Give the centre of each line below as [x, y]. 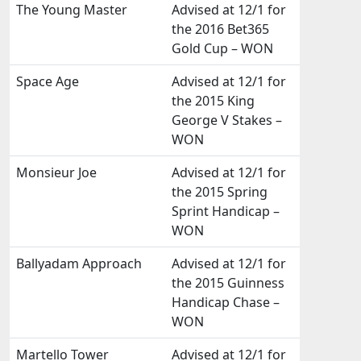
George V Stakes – [227, 120]
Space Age [48, 81]
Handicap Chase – [226, 302]
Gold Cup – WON [222, 48]
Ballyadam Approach [79, 263]
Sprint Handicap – [226, 211]
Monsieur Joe [56, 172]
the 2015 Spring [220, 192]
